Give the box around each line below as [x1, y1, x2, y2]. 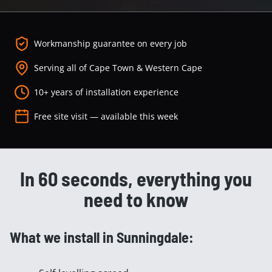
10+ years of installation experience [34, 86, 178, 98]
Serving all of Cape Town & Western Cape [34, 62, 202, 73]
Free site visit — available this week [34, 110, 178, 122]
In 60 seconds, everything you [20, 167, 252, 190]
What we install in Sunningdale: [10, 228, 194, 246]
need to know [84, 188, 188, 211]
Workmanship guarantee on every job [34, 38, 187, 49]
